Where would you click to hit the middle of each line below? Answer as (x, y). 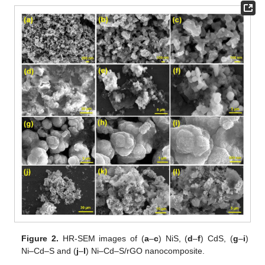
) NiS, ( (173, 239)
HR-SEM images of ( (101, 239)
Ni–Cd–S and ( (49, 251)
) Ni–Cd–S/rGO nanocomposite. (146, 251)
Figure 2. (40, 239)
